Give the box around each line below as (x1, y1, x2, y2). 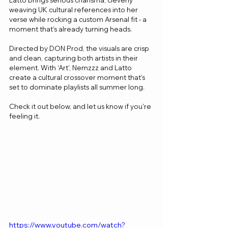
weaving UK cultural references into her (9, 6, 139, 14)
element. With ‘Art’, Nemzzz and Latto (9, 64, 133, 72)
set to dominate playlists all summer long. (9, 83, 145, 91)
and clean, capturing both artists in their (9, 54, 139, 62)
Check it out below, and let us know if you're (9, 102, 153, 110)
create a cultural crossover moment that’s (9, 73, 147, 81)
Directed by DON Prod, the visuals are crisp (9, 44, 151, 52)
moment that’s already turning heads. (9, 25, 133, 33)
